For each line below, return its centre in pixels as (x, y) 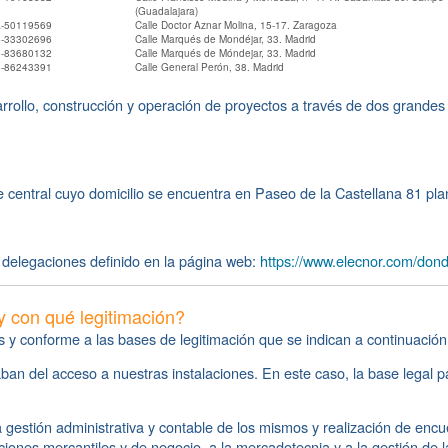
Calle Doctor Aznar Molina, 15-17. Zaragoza (236, 25)
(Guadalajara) (166, 11)
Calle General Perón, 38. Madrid (209, 67)
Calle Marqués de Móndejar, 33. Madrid (225, 53)
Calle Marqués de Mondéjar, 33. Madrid (225, 39)
